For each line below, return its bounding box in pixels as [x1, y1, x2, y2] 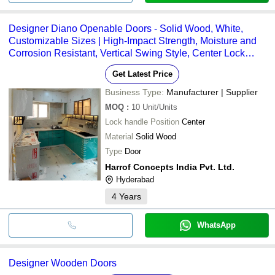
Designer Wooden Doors [9, 257, 117, 268]
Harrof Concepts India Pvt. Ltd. [105, 161, 234, 172]
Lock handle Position [105, 117, 179, 126]
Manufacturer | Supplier [166, 87, 258, 97]
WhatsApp [196, 220, 236, 230]
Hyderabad [116, 174, 154, 184]
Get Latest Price [112, 69, 172, 79]
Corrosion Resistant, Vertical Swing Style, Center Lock [9, 47, 245, 58]
